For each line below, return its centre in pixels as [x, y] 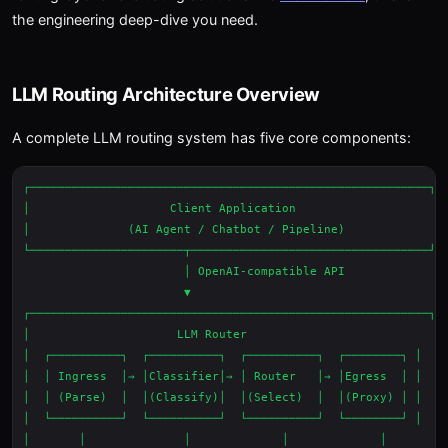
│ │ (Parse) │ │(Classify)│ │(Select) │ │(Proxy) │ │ [222, 397]
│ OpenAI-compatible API [184, 271]
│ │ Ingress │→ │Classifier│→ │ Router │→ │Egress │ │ [222, 376]
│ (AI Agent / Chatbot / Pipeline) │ [233, 229]
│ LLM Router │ [233, 334]
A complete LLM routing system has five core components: [211, 137]
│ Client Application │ [233, 208]
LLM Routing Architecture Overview [166, 94]
